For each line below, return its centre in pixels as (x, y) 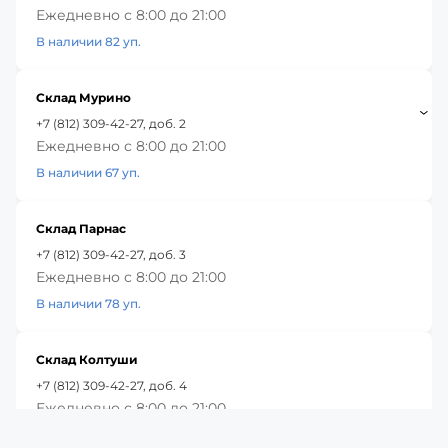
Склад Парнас (81, 228)
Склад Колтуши (87, 359)
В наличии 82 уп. (88, 41)
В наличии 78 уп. (88, 303)
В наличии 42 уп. (88, 434)
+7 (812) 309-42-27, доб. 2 (111, 123)
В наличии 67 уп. (88, 172)
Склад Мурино (83, 97)
